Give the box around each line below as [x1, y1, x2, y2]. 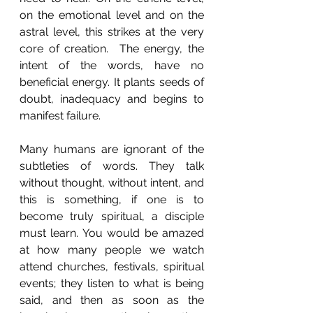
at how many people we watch [20, 243, 204, 256]
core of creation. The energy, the [20, 42, 204, 55]
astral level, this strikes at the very [20, 25, 204, 38]
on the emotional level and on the [20, 8, 204, 22]
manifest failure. [20, 109, 103, 122]
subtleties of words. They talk [20, 159, 204, 173]
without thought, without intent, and [20, 176, 204, 189]
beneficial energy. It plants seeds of [20, 75, 204, 89]
